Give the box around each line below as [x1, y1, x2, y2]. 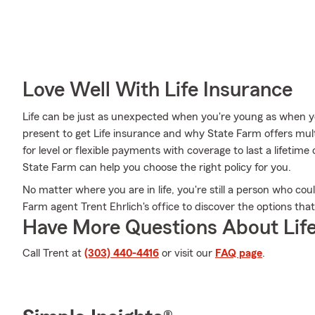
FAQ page [215, 247, 262, 259]
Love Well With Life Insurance [22, 79, 292, 101]
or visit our [159, 247, 215, 259]
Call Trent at [22, 247, 84, 259]
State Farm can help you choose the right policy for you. [22, 162, 291, 173]
